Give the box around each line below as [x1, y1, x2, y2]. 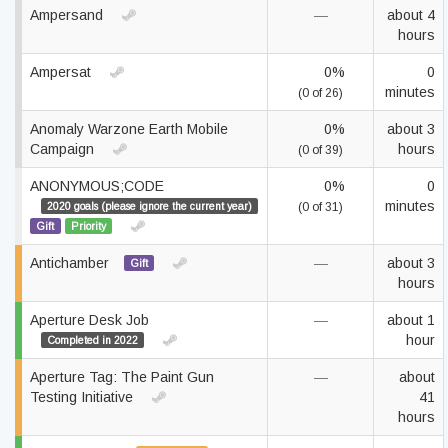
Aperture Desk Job [30, 312, 149, 328]
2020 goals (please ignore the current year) [46, 200, 252, 212]
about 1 [387, 312, 435, 328]
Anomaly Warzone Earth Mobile [30, 121, 228, 137]
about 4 [387, 7, 435, 23]
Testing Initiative [30, 389, 137, 405]
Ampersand [30, 7, 107, 23]
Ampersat [30, 64, 95, 80]
